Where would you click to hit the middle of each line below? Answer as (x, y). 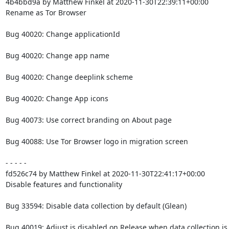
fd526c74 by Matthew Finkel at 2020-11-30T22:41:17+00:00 (105, 174)
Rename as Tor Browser (46, 13)
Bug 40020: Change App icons (57, 98)
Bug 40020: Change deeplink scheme (69, 77)
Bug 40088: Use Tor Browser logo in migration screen (97, 141)
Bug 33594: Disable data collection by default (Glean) (96, 206)
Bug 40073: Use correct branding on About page (88, 120)
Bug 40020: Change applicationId (63, 34)
